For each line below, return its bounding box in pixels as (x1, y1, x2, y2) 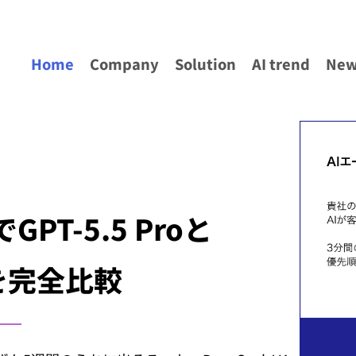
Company (90, 53, 160, 75)
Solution (175, 53, 237, 75)
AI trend (252, 53, 311, 75)
